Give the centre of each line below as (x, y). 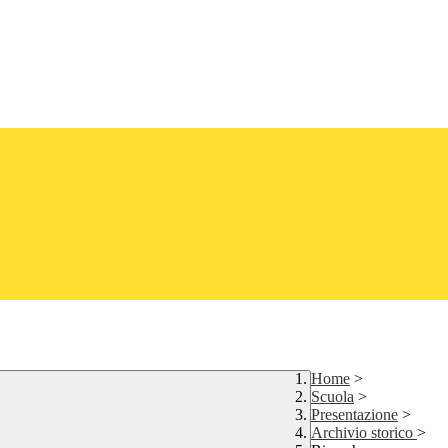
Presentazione (354, 415)
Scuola (332, 397)
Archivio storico (364, 433)
